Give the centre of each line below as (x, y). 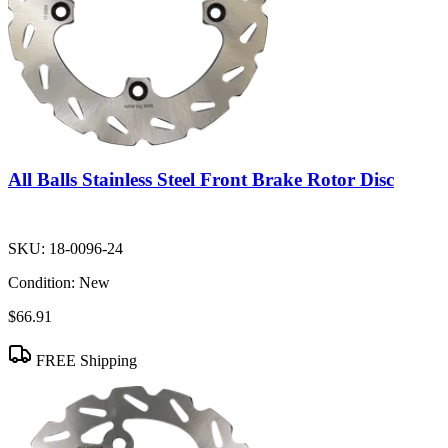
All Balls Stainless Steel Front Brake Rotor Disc (201, 180)
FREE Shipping (84, 361)
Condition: (41, 283)
